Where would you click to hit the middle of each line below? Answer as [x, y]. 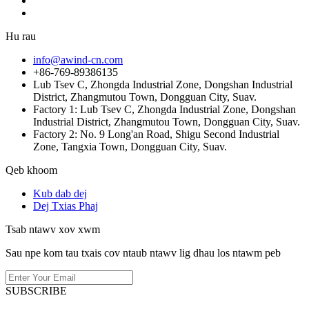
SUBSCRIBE [36, 290]
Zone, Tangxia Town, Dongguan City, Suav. [130, 146]
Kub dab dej [60, 193]
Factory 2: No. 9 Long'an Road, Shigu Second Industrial [156, 134]
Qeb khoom [31, 170]
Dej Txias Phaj [66, 206]
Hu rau [21, 36]
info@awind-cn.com [78, 59]
